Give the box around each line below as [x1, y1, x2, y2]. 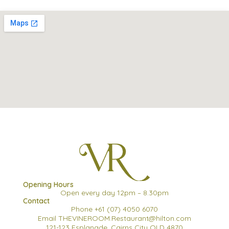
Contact [23, 196, 50, 205]
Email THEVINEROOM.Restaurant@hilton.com [38, 214, 191, 223]
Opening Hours [23, 180, 74, 189]
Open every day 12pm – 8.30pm [60, 188, 169, 197]
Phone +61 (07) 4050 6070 [71, 204, 158, 214]
